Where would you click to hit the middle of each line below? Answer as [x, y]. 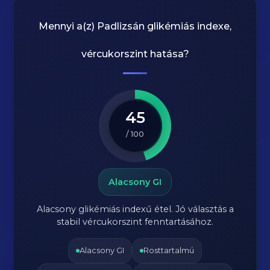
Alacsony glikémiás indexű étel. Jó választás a [135, 209]
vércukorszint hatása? [135, 54]
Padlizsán [121, 26]
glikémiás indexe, [188, 26]
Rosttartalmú [169, 250]
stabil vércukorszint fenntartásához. [135, 222]
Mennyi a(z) [68, 26]
